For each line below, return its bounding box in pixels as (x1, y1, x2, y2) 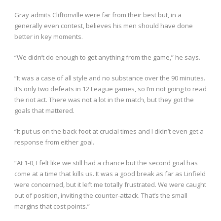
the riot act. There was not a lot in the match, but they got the (14, 95, 194, 105)
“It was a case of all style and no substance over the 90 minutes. (14, 74, 205, 83)
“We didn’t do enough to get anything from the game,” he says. (14, 53, 200, 62)
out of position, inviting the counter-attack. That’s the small (14, 191, 187, 200)
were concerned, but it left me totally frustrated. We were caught (14, 180, 206, 189)
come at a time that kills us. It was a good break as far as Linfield (14, 169, 206, 179)
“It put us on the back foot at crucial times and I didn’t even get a (14, 127, 204, 136)
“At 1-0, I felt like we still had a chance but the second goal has (14, 158, 198, 168)
